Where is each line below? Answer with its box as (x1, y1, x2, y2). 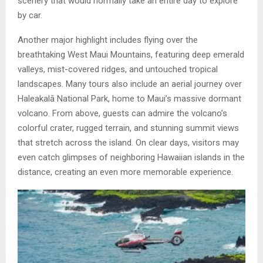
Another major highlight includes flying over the (18, 34, 198, 45)
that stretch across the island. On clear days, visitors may (18, 137, 239, 148)
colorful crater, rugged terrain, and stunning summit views (18, 122, 239, 133)
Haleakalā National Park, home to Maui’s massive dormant (18, 93, 241, 104)
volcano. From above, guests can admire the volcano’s (18, 107, 227, 119)
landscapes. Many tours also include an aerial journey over (18, 78, 242, 89)
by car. (18, 9, 42, 21)
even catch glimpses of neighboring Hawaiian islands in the (18, 151, 245, 163)
